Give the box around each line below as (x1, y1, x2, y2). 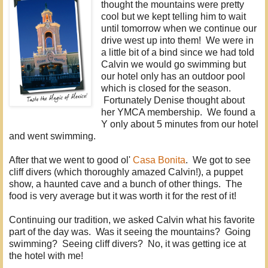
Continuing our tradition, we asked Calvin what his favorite (9, 214, 255, 225)
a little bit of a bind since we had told (100, 47, 254, 57)
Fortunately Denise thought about (100, 95, 245, 105)
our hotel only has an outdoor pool (100, 71, 245, 81)
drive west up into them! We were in (100, 35, 254, 45)
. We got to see (185, 154, 251, 165)
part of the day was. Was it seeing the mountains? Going (9, 226, 251, 237)
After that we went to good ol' (9, 154, 133, 165)
